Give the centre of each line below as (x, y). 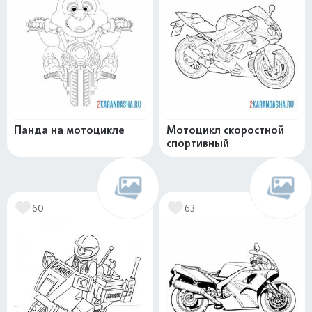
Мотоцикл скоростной (225, 130)
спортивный (198, 143)
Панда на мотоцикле (69, 130)
